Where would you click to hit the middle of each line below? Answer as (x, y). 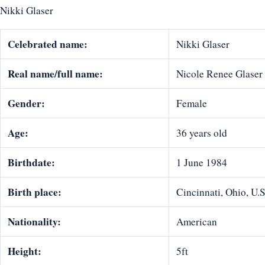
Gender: (26, 104)
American (197, 222)
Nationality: (34, 222)
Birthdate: (31, 163)
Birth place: (35, 192)
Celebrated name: (48, 44)
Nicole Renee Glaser (219, 74)
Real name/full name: (55, 74)
